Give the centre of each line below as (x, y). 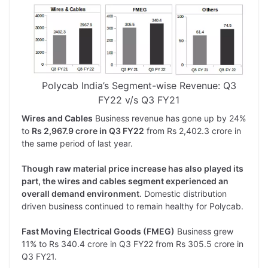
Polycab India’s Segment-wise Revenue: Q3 (139, 85)
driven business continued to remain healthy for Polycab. (133, 206)
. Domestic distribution (183, 193)
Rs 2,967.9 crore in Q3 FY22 (88, 130)
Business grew (204, 231)
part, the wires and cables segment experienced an (125, 181)
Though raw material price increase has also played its (133, 168)
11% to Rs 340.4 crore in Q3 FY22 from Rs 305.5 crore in (133, 243)
